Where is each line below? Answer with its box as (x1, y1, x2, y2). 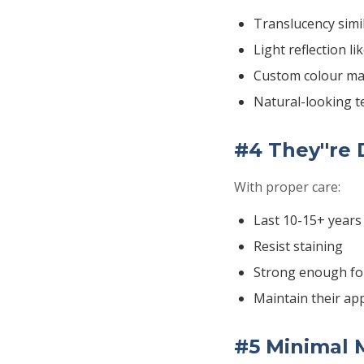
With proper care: (234, 178, 340, 196)
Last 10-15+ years (253, 211, 362, 229)
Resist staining (253, 237, 343, 255)
